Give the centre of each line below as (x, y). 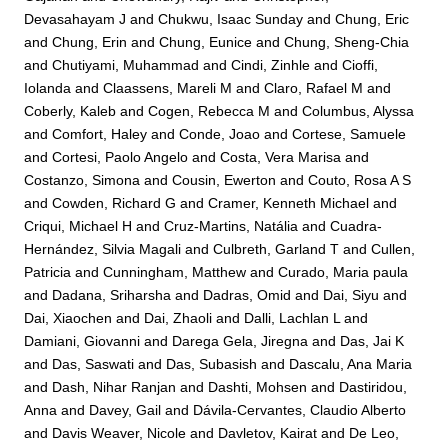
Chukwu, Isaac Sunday (231, 19)
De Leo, (374, 433)
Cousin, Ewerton (224, 180)
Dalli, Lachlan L (292, 318)
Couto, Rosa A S (360, 180)
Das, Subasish (212, 364)
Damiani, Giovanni (82, 341)
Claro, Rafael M (314, 88)
